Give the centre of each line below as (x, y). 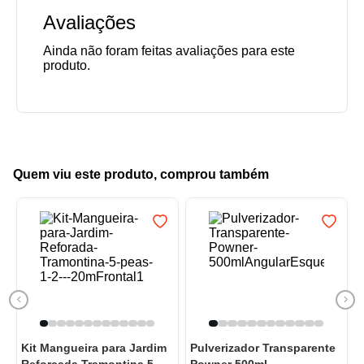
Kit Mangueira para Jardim (94, 348)
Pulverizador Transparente (263, 348)
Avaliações (89, 23)
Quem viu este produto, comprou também (141, 175)
